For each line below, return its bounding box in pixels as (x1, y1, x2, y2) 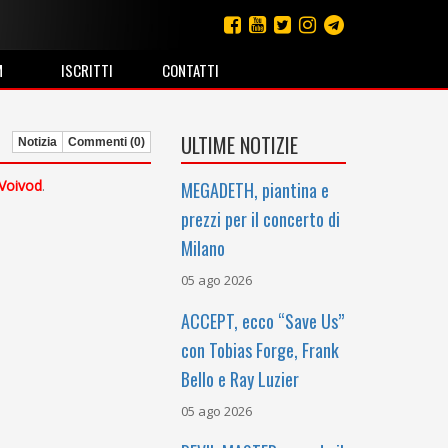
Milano (181, 235, 225, 261)
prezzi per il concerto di (181, 206, 340, 232)
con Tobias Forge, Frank (181, 337, 339, 363)
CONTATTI (161, 59, 219, 81)
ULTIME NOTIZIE (181, 130, 298, 160)
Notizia (18, 135, 57, 149)
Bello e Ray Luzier (181, 366, 299, 392)
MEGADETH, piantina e (181, 177, 329, 203)
